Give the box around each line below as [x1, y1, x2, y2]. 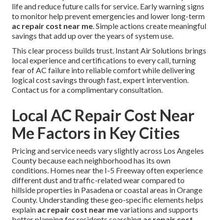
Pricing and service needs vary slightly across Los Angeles [12, 145, 204, 155]
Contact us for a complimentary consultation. [12, 84, 163, 94]
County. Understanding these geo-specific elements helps [12, 194, 203, 204]
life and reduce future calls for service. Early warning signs [12, 1, 204, 11]
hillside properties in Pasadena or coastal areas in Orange [12, 185, 202, 194]
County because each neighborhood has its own [12, 155, 170, 165]
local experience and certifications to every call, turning [12, 55, 196, 65]
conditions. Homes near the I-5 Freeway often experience [12, 165, 203, 175]
